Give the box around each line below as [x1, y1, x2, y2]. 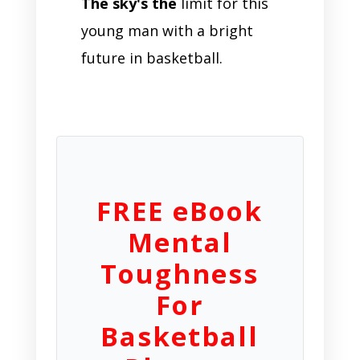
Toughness [100, 255, 260, 292]
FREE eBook [96, 192, 264, 229]
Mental [127, 223, 232, 260]
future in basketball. [80, 47, 223, 67]
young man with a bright [80, 20, 253, 40]
